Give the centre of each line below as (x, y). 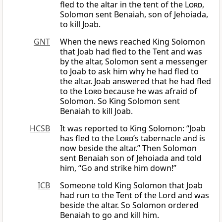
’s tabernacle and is (169, 139)
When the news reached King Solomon (133, 42)
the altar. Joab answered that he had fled (136, 82)
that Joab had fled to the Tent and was (131, 52)
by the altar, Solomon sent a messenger (134, 62)
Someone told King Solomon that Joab (131, 186)
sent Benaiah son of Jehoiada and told (131, 158)
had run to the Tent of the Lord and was (135, 195)
